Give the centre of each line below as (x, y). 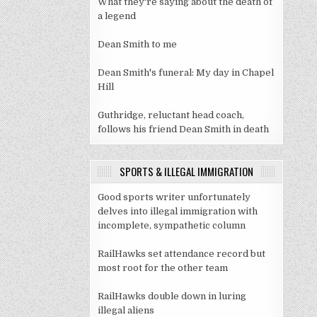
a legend (117, 16)
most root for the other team (163, 267)
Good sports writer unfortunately (174, 197)
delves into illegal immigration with (178, 211)
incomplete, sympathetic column (172, 225)
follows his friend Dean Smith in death (183, 129)
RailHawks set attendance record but (181, 253)
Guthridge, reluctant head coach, (171, 115)
